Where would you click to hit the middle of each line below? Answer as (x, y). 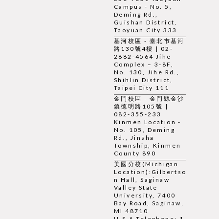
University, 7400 (145, 196)
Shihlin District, (143, 80)
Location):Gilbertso (150, 172)
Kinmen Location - (148, 122)
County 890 (135, 153)
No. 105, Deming (145, 130)
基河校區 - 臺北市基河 (149, 41)
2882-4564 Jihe (143, 57)
